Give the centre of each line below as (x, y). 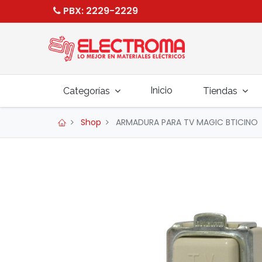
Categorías (87, 91)
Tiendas (220, 91)
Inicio (162, 90)
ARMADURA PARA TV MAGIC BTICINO (187, 122)
